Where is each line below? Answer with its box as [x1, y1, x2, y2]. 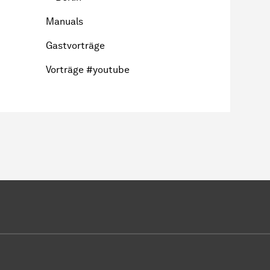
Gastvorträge [46, 39, 105, 51]
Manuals [46, 15, 83, 27]
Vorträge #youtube [46, 63, 130, 75]
